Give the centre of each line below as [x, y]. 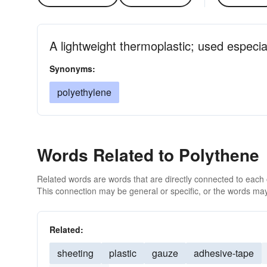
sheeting [75, 253]
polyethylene [84, 92]
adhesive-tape [224, 253]
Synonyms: [72, 69]
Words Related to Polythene [148, 155]
